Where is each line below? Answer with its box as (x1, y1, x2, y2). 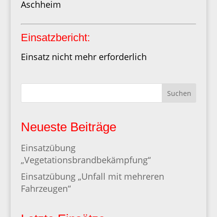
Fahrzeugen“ (20, 183, 71, 195)
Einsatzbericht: (20, 31, 90, 44)
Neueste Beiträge (20, 120, 116, 135)
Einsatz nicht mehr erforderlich (20, 51, 147, 63)
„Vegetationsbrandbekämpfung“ (20, 154, 151, 166)
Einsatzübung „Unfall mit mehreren (20, 170, 164, 183)
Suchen (167, 88, 191, 98)
